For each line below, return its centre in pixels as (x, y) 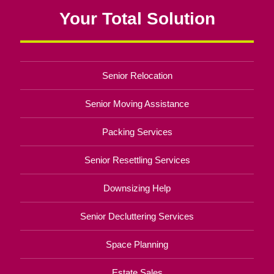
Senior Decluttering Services (137, 216)
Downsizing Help (137, 188)
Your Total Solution (137, 18)
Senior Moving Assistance (137, 103)
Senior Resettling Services (137, 160)
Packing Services (137, 131)
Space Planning (137, 244)
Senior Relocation (137, 75)
